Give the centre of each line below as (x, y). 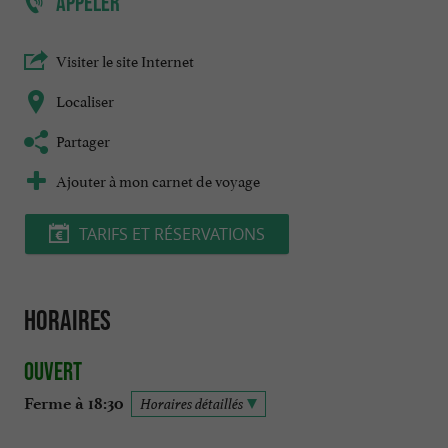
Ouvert (53, 370)
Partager (83, 140)
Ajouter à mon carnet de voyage (158, 180)
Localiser (85, 100)
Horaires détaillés (191, 403)
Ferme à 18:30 (73, 403)
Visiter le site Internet (125, 60)
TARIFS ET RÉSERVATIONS (172, 234)
